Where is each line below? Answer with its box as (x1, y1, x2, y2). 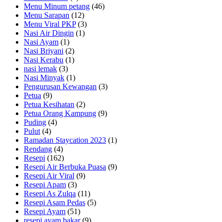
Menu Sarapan (24, 10, 69, 19)
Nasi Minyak (24, 73, 64, 82)
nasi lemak (24, 64, 57, 73)
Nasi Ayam (24, 37, 58, 46)
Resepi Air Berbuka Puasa (24, 162, 106, 171)
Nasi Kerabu (24, 55, 63, 64)
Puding (24, 117, 46, 126)
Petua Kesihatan (24, 100, 74, 109)
